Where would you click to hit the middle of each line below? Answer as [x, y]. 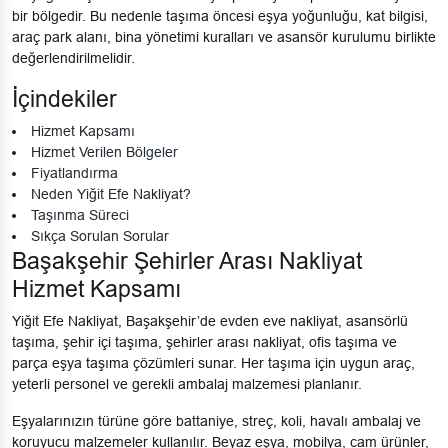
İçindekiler [64, 99]
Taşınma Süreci [80, 215]
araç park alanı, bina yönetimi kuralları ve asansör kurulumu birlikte [224, 37]
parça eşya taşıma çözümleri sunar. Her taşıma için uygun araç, [213, 363]
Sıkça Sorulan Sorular [100, 236]
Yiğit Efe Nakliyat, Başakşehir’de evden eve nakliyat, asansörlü [210, 321]
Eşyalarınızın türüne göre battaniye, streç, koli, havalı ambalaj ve [216, 421]
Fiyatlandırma [74, 173]
